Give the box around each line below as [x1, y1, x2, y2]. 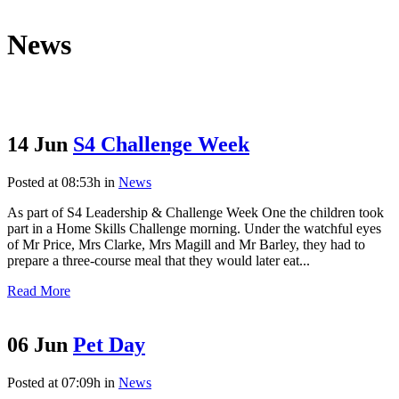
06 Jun [7, 332, 68, 356]
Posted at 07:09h [7, 374, 101, 390]
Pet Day [73, 332, 145, 356]
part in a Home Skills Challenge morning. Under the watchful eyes [7, 220, 381, 236]
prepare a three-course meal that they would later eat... [7, 252, 310, 268]
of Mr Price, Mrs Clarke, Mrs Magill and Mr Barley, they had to [7, 236, 365, 252]
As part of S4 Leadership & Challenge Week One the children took [7, 204, 384, 220]
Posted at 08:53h [7, 174, 101, 190]
